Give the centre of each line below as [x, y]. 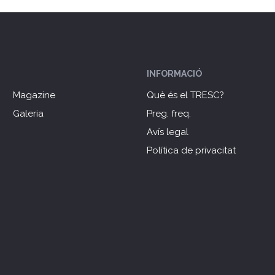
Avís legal [167, 132]
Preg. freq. [168, 114]
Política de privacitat [191, 151]
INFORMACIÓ [174, 74]
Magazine [34, 95]
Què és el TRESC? [185, 95]
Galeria [28, 114]
